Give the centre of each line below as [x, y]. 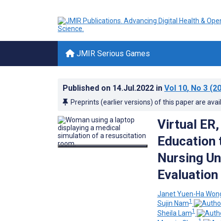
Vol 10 [176, 88]
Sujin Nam [173, 203]
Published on [88, 88]
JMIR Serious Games [112, 54]
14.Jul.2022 [134, 88]
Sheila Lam [174, 213]
